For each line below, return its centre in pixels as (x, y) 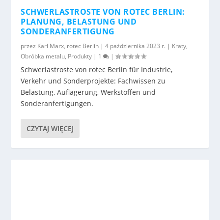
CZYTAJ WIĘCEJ (50, 128)
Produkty (80, 56)
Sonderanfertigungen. (57, 103)
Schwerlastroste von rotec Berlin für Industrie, (97, 69)
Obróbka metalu (43, 56)
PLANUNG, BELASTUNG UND (79, 21)
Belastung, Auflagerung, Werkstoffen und (88, 92)
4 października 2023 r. (136, 46)
